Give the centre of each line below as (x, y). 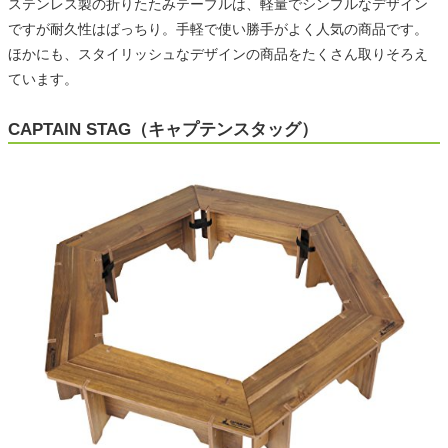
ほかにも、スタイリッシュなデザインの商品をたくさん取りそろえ (218, 54)
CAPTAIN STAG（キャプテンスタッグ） (163, 130)
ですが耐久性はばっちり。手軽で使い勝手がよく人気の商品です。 (218, 29)
